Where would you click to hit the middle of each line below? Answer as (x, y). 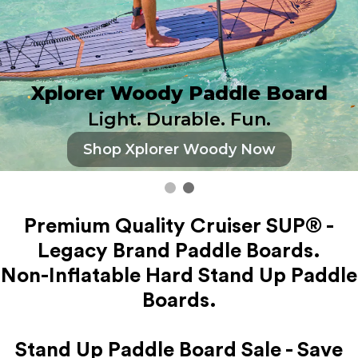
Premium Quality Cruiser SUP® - (179, 226)
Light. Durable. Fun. (179, 119)
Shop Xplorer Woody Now (179, 149)
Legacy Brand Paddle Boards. (179, 251)
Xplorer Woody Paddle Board (179, 93)
